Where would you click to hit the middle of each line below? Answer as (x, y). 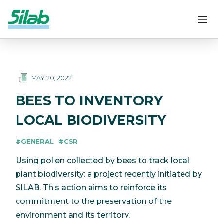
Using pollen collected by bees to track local (102, 160)
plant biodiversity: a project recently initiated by (109, 174)
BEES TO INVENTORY (89, 100)
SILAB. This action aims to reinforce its (91, 187)
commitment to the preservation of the (94, 201)
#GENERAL (35, 141)
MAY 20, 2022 (51, 78)
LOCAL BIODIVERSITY (91, 120)
